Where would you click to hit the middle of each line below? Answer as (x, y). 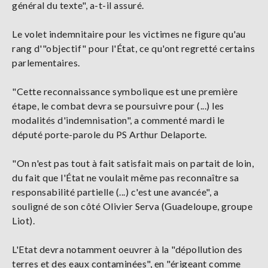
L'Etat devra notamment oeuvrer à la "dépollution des (127, 249)
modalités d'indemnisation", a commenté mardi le (118, 120)
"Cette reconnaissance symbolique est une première (125, 91)
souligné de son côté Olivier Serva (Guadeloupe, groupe (132, 206)
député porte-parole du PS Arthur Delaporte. (109, 134)
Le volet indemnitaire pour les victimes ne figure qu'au (129, 33)
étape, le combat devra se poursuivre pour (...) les (118, 105)
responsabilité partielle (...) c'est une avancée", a (115, 191)
